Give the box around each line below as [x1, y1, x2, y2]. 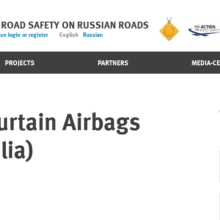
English [59, 31, 83, 39]
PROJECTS [4, 59, 34, 67]
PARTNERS [97, 59, 128, 67]
